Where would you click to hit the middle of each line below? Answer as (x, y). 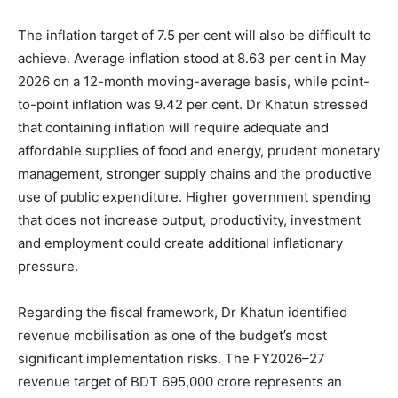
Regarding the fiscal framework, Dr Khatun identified (183, 312)
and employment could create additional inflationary (180, 243)
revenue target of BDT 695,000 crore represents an (180, 381)
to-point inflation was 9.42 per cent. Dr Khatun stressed (193, 104)
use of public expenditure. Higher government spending (194, 196)
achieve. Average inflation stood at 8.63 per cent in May (192, 58)
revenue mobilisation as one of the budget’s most (172, 335)
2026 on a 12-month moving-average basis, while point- (194, 81)
